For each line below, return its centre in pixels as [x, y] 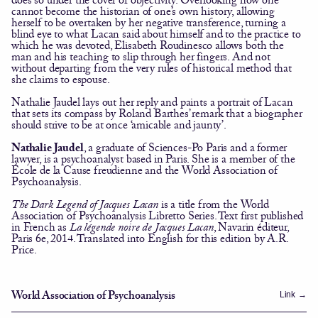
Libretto [167, 215]
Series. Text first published [244, 215]
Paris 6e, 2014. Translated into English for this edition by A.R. [150, 238]
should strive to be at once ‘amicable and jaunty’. [119, 124]
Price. [24, 249]
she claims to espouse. [61, 79]
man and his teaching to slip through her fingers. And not [141, 56]
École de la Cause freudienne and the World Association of [144, 170]
